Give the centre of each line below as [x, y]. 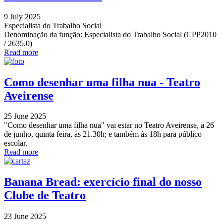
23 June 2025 [25, 217]
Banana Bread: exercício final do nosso [103, 182]
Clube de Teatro [45, 195]
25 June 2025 [25, 116]
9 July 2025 [22, 16]
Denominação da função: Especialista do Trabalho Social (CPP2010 [110, 34]
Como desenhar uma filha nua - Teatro [102, 82]
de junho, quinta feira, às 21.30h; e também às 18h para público [103, 134]
